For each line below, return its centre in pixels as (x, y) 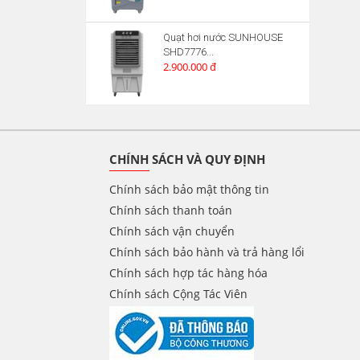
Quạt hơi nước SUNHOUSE (223, 38)
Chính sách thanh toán (171, 211)
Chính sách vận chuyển (172, 231)
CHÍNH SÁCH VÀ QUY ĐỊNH (187, 160)
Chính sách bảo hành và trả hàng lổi (207, 252)
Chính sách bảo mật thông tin (189, 190)
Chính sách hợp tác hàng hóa (188, 273)
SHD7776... (188, 52)
